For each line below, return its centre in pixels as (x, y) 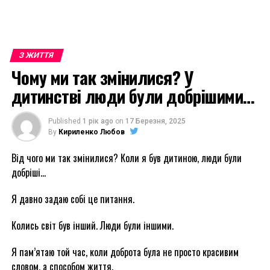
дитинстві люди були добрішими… (133, 96)
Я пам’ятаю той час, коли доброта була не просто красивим (125, 252)
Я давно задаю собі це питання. (73, 199)
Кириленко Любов (91, 132)
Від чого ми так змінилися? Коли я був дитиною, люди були (126, 158)
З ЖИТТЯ (36, 55)
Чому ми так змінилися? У (102, 77)
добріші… (28, 172)
